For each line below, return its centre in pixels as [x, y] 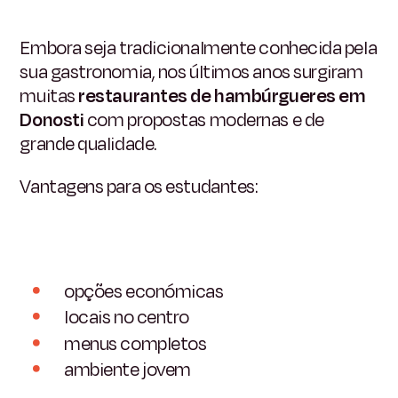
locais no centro [127, 318]
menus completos [135, 343]
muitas [49, 96]
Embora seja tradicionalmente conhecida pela [199, 48]
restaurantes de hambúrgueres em [222, 96]
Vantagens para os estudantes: [139, 187]
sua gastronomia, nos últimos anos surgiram [191, 72]
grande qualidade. [88, 144]
